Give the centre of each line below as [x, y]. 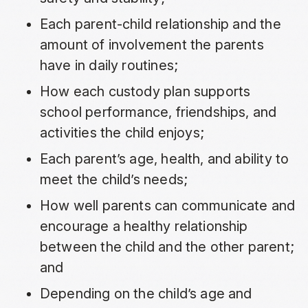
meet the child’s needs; [114, 180]
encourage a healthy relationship [144, 227]
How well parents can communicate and [167, 206]
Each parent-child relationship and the [160, 24]
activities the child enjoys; [122, 133]
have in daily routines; [109, 66]
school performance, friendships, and [158, 112]
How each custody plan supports [145, 92]
